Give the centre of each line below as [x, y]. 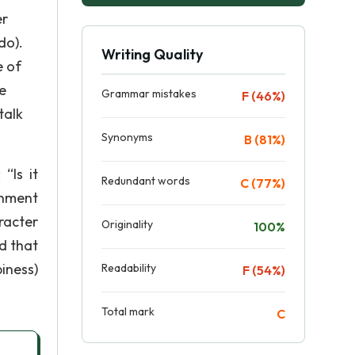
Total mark [128, 311]
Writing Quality [152, 54]
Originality [127, 224]
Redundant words [146, 181]
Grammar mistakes [149, 94]
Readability [129, 268]
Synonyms [127, 137]
